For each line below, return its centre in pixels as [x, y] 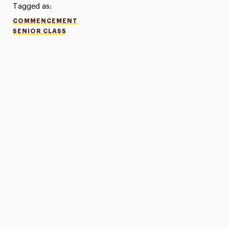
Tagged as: [32, 6]
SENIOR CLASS [39, 31]
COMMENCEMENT [45, 21]
